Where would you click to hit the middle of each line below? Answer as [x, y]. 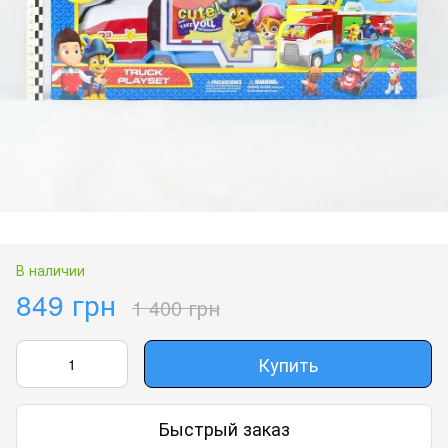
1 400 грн [176, 307]
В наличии [50, 270]
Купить [288, 364]
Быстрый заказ [224, 427]
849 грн [66, 304]
